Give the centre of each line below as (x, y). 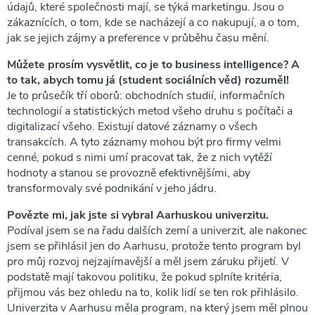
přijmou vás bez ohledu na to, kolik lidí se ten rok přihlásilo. (153, 292)
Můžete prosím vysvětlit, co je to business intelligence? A (153, 64)
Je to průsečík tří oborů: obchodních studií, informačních (146, 95)
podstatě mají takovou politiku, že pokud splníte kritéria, (144, 277)
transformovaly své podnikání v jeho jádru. (112, 188)
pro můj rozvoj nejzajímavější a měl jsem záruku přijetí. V (148, 261)
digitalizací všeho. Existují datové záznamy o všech (132, 126)
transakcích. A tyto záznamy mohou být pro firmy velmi (144, 142)
